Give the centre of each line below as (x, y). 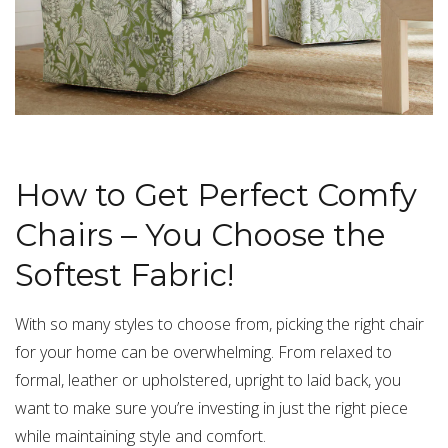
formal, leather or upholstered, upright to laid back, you (208, 380)
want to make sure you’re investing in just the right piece (211, 408)
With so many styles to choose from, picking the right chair (219, 324)
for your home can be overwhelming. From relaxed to (203, 352)
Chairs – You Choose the (200, 235)
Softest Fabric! (124, 275)
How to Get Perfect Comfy (216, 195)
